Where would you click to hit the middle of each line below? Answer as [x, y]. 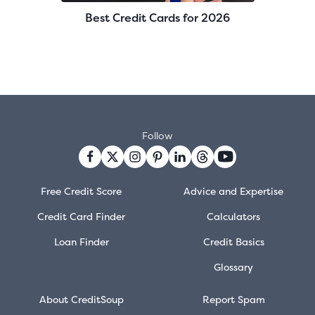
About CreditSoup [81, 299]
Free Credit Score [82, 191]
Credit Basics [233, 241]
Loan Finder [81, 241]
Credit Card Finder [82, 216]
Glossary [234, 266]
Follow [157, 135]
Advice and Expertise [234, 191]
